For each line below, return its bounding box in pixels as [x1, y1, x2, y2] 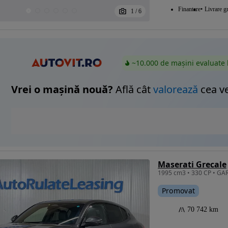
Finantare [178, 6, 201, 13]
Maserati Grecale [157, 159, 226, 170]
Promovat [161, 186, 195, 196]
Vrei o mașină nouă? [11, 82, 113, 97]
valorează [153, 82, 198, 97]
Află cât [113, 82, 153, 97]
